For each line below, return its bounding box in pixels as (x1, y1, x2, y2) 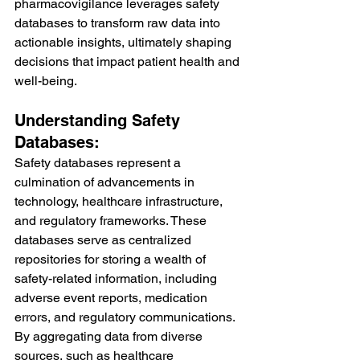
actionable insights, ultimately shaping (14, 34, 235, 50)
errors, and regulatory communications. (14, 309, 238, 325)
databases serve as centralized (14, 231, 194, 247)
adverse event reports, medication (14, 289, 211, 305)
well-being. (14, 72, 77, 88)
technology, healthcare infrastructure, (14, 193, 226, 209)
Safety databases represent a (14, 154, 184, 170)
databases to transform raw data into (14, 14, 223, 31)
